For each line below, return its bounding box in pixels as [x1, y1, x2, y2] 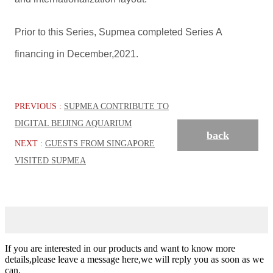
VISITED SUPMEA [15, 155, 86, 165]
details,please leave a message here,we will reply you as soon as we [5, 253, 264, 264]
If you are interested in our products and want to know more [5, 243, 235, 253]
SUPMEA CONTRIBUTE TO [64, 101, 169, 111]
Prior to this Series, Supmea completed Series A [15, 26, 222, 37]
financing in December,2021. [15, 48, 138, 59]
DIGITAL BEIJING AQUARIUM [15, 118, 132, 128]
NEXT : [15, 138, 45, 148]
